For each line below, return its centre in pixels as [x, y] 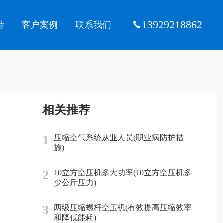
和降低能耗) [75, 217]
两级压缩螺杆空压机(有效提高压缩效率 [122, 207]
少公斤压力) [75, 182]
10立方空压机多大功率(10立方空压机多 [122, 172]
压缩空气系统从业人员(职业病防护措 [118, 138]
